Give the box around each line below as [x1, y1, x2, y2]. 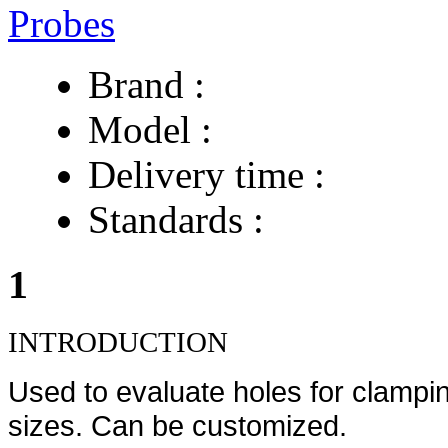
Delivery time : [88, 152, 325, 196]
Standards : [88, 197, 264, 241]
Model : [88, 107, 212, 151]
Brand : [88, 62, 205, 106]
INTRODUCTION [8, 326, 228, 359]
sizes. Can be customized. [8, 409, 347, 443]
